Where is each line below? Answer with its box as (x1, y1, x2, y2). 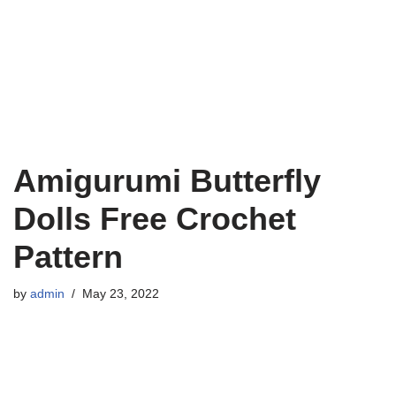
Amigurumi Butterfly (13, 163, 321, 199)
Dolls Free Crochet (13, 201, 296, 237)
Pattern (13, 239, 123, 275)
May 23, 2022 (82, 287, 159, 301)
